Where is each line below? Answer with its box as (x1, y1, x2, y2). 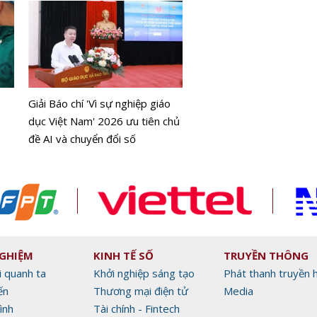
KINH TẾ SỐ (93, 248, 154, 263)
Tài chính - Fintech (93, 301, 180, 316)
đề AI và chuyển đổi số (28, 132, 137, 146)
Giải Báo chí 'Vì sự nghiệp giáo (28, 96, 171, 111)
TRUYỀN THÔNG (224, 248, 309, 263)
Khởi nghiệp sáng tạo (93, 265, 195, 280)
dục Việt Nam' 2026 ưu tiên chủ (28, 114, 180, 129)
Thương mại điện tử (93, 283, 188, 298)
